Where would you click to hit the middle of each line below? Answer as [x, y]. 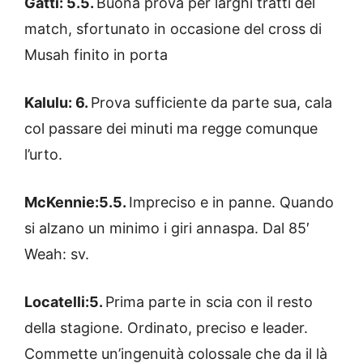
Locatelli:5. [65, 301]
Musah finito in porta [96, 54]
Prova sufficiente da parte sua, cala [211, 102]
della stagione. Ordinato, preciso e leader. [166, 327]
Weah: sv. [57, 254]
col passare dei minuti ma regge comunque [171, 128]
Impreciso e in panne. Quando [231, 202]
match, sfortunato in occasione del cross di [173, 28]
